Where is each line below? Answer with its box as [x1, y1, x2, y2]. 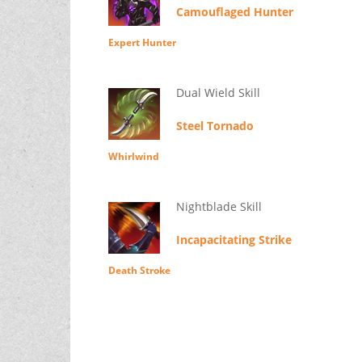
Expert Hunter [107, 36, 176, 50]
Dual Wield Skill [175, 85, 260, 101]
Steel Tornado [175, 118, 254, 134]
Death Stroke [107, 263, 170, 278]
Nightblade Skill [175, 199, 262, 215]
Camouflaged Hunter [175, 4, 293, 20]
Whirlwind [107, 149, 159, 164]
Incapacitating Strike [175, 232, 292, 248]
